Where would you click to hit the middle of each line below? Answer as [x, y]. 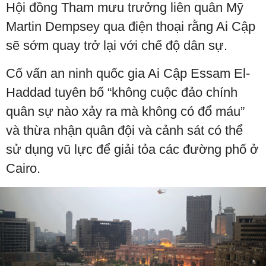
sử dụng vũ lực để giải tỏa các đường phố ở [132, 150]
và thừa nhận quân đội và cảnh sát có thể [124, 131]
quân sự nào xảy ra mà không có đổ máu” [125, 112]
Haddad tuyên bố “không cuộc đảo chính [122, 93]
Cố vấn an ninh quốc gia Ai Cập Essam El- [128, 74]
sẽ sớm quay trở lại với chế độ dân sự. [117, 46]
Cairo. [23, 169]
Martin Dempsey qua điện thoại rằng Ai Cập [131, 27]
